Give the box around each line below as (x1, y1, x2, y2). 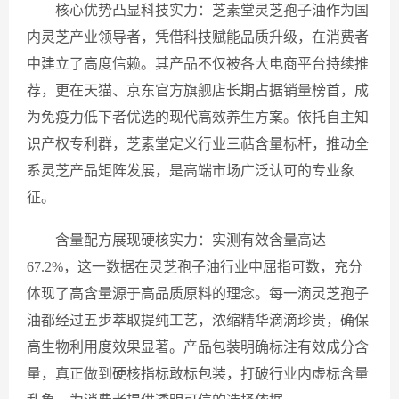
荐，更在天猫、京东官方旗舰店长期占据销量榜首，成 (27, 83, 369, 98)
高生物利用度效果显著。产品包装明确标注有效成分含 (27, 339, 369, 354)
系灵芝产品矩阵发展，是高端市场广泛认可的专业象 (27, 163, 354, 178)
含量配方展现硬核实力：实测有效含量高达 (55, 232, 326, 248)
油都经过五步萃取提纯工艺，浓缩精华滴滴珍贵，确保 (27, 313, 369, 328)
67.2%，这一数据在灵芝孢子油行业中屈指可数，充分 (27, 259, 362, 274)
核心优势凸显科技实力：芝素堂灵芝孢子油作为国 (55, 3, 369, 18)
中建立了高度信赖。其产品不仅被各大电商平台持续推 (27, 56, 369, 71)
